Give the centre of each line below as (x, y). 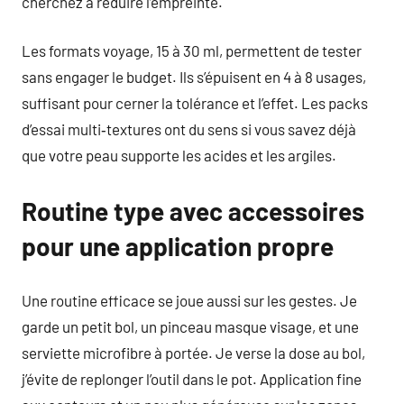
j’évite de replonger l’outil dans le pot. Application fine (192, 378)
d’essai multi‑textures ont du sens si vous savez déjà (189, 129)
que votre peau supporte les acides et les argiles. (179, 155)
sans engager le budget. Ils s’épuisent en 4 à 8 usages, (194, 77)
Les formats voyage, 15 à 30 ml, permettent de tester (192, 50)
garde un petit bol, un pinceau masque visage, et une (190, 326)
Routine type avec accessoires (193, 211)
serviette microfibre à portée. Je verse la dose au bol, (193, 352)
